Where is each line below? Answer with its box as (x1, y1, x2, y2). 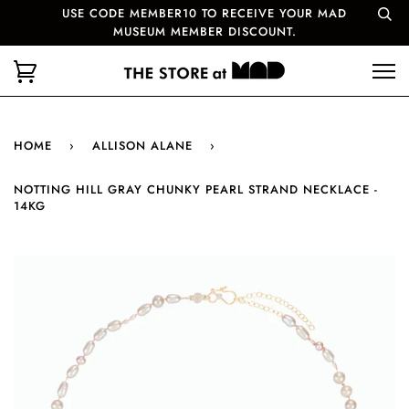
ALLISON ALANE (92, 137, 193, 154)
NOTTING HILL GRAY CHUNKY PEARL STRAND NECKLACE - (14, 181, 378, 198)
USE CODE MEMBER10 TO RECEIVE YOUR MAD (62, 5, 347, 22)
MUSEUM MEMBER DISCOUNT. (112, 23, 297, 40)
